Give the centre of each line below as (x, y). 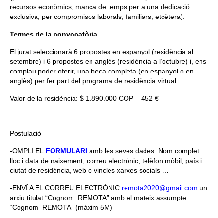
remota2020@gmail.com (160, 188)
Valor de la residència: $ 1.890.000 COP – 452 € (84, 98)
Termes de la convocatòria (54, 34)
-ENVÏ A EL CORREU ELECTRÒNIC (65, 188)
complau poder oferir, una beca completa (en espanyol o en (102, 71)
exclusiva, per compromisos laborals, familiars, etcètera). (97, 16)
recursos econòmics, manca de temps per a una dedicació (100, 7)
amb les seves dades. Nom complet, (144, 151)
